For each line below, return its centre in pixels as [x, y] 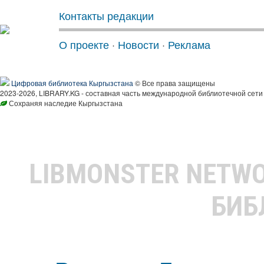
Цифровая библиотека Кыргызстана [72, 83]
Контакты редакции [106, 15]
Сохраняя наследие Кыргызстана [65, 103]
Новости [138, 44]
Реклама [189, 44]
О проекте [84, 44]
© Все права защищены [174, 83]
